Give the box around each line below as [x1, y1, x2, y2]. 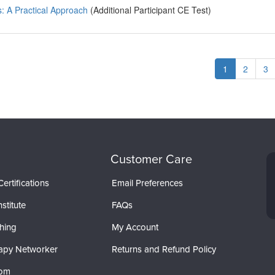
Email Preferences [111, 176, 183, 190]
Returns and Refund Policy [111, 242, 216, 256]
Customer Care [110, 150, 192, 168]
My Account [111, 220, 158, 234]
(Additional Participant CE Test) [88, 4, 211, 16]
